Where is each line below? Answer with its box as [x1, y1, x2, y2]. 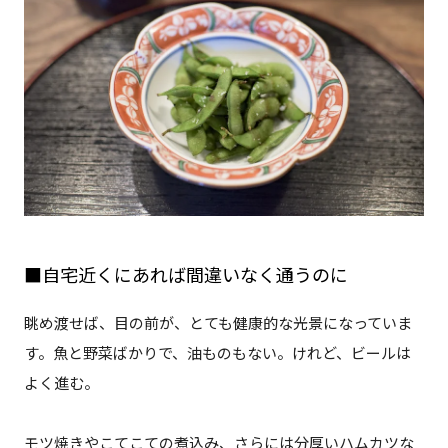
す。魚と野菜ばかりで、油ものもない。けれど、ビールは [23, 342, 411, 363]
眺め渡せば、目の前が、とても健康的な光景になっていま [23, 312, 412, 333]
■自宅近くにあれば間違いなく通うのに [23, 263, 348, 287]
